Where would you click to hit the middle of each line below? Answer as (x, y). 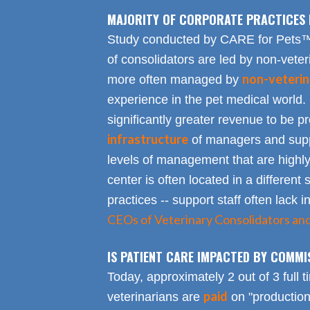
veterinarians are (155, 297)
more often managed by (174, 80)
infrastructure (147, 139)
